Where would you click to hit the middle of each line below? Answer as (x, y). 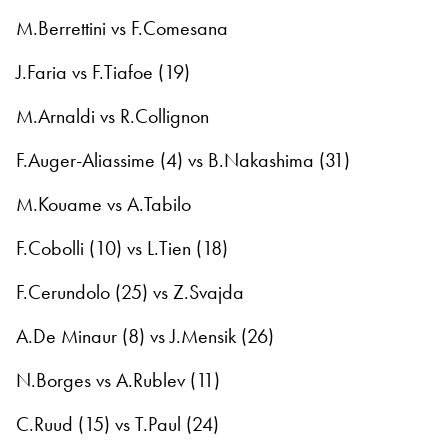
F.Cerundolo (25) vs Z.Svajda (130, 291)
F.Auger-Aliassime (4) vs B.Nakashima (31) (183, 159)
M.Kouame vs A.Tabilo (103, 203)
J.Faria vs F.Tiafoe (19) (103, 71)
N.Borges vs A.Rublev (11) (118, 379)
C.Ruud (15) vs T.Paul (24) (117, 423)
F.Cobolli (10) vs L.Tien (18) (122, 247)
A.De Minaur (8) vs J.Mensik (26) (145, 335)
